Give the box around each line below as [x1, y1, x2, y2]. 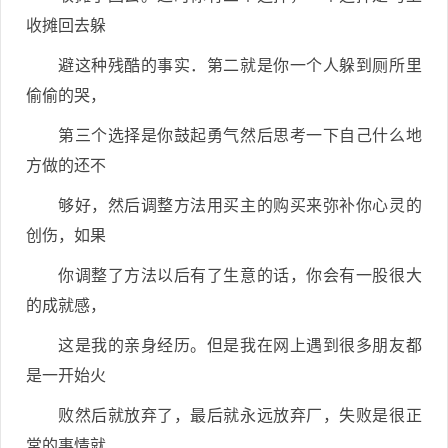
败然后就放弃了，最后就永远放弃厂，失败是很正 [58, 407, 422, 424]
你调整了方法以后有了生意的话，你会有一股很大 [58, 267, 422, 284]
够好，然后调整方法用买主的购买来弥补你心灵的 [58, 197, 422, 214]
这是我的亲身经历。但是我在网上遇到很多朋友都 [58, 337, 422, 354]
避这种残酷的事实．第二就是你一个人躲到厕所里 [58, 57, 422, 74]
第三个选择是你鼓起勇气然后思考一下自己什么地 [58, 127, 422, 144]
